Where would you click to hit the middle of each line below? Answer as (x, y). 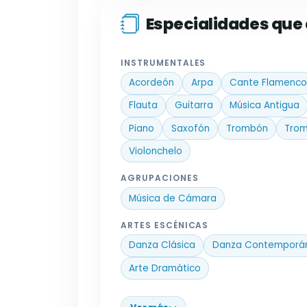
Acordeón (152, 83)
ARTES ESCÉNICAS (165, 225)
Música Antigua (264, 106)
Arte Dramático (165, 268)
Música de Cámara (173, 198)
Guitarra (194, 106)
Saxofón (190, 128)
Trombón (247, 128)
